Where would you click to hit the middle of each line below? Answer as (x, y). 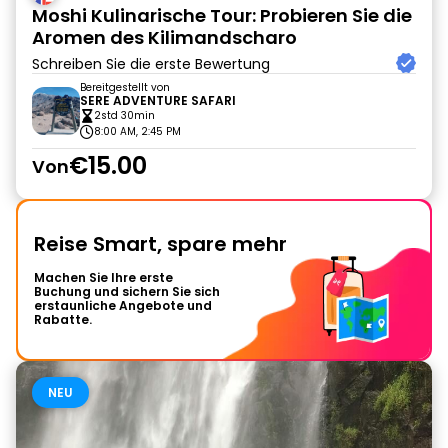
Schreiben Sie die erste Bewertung (151, 64)
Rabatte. (63, 319)
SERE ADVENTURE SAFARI (158, 100)
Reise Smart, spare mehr (160, 244)
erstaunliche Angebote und (123, 305)
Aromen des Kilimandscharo (164, 37)
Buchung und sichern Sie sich (127, 291)
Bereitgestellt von (125, 87)
